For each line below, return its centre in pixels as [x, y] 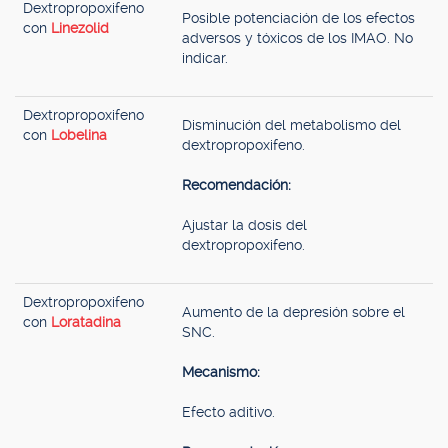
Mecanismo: [221, 372]
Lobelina [79, 135]
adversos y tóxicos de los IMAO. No [297, 38]
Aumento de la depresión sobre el [293, 312]
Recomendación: [236, 185]
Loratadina [86, 322]
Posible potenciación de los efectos [298, 18]
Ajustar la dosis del [244, 225]
